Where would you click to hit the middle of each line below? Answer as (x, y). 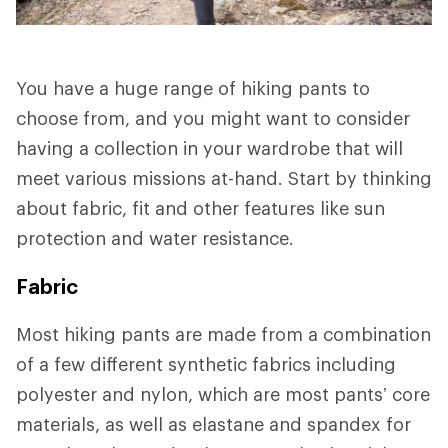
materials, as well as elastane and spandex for (213, 423)
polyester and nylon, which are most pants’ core (223, 393)
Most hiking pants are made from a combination (223, 333)
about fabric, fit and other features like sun (200, 207)
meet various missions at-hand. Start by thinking (224, 177)
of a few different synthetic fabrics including (206, 363)
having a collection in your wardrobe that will (209, 147)
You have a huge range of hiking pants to (193, 87)
